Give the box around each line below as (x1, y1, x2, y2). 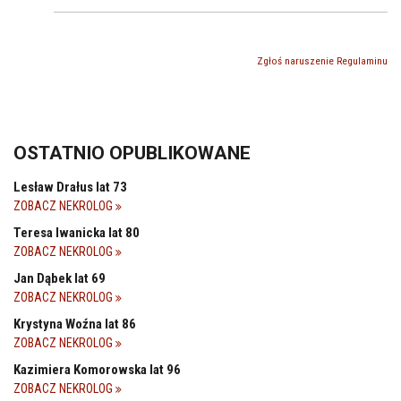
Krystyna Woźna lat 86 (13, 316, 136, 333)
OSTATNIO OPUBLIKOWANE (13, 142, 251, 165)
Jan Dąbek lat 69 (13, 270, 106, 287)
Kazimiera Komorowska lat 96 (13, 362, 181, 379)
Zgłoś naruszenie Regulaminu (257, 55, 388, 68)
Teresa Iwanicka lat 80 (13, 225, 140, 242)
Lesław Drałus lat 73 (13, 179, 127, 196)
